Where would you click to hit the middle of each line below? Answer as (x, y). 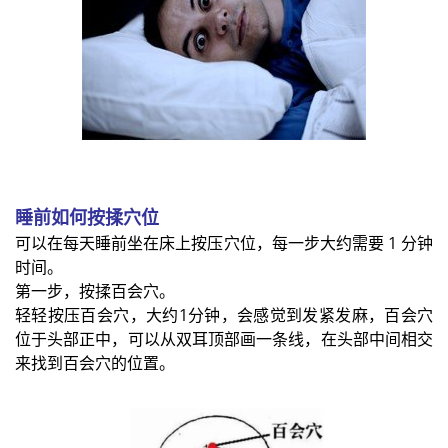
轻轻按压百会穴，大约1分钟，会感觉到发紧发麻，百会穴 (224, 315)
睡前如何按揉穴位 (87, 217)
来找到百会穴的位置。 (95, 363)
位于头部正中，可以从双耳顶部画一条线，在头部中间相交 (224, 339)
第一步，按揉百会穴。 (95, 291)
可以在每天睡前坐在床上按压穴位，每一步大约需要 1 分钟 (224, 243)
